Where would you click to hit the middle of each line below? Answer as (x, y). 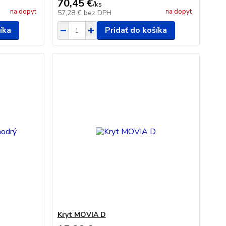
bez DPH (97, 13)
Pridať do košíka (136, 30)
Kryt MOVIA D (81, 215)
